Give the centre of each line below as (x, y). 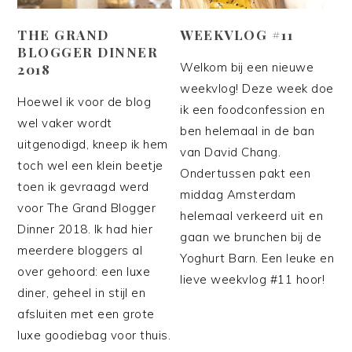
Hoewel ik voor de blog (84, 101)
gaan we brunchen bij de (251, 236)
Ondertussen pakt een (246, 173)
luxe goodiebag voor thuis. (94, 335)
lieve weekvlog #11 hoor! (253, 279)
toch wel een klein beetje (90, 165)
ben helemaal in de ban (247, 130)
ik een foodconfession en (253, 109)
